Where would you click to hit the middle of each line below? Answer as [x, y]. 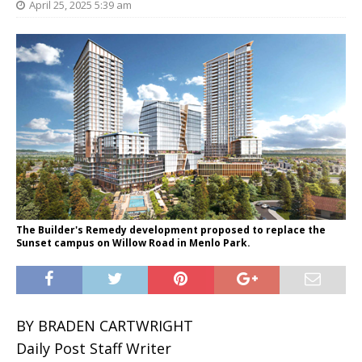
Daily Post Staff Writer [94, 349]
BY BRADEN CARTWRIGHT [105, 326]
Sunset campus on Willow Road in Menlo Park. [133, 243]
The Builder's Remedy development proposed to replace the [171, 230]
